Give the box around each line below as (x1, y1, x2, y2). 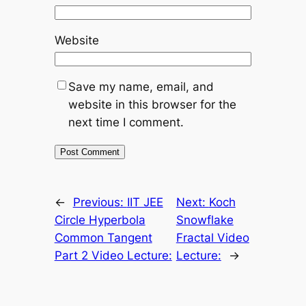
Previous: (72, 195, 127, 209)
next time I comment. (68, 115, 184, 129)
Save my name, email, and (68, 79, 214, 94)
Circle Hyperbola (54, 212, 145, 227)
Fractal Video (176, 230, 249, 245)
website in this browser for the (68, 97, 236, 111)
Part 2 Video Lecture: (54, 248, 172, 262)
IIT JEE (126, 195, 163, 209)
